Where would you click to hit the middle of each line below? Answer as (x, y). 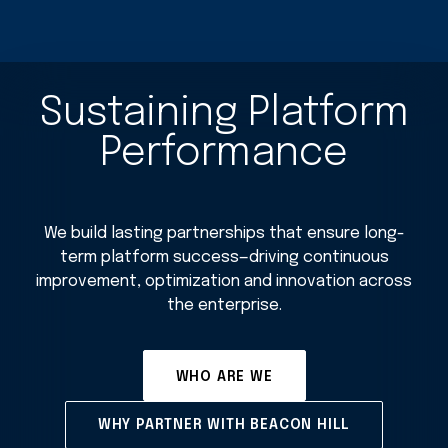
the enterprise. (224, 306)
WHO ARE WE (224, 376)
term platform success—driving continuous (224, 258)
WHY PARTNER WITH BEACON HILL (224, 424)
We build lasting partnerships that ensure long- (224, 234)
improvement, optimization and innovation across (224, 282)
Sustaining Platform (224, 114)
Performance (224, 154)
